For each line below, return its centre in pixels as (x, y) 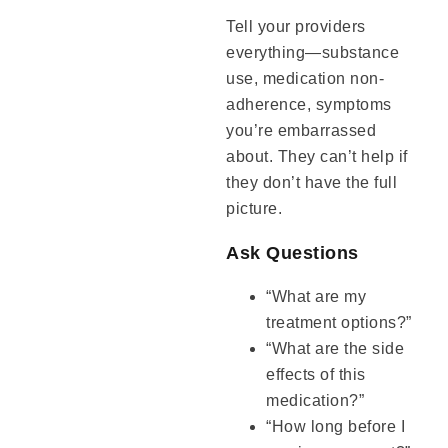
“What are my (316, 296)
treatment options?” (339, 322)
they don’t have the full (312, 182)
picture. (254, 208)
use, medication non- (305, 78)
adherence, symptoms (309, 104)
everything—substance (313, 52)
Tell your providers (296, 26)
